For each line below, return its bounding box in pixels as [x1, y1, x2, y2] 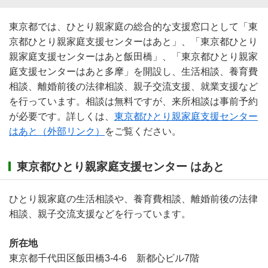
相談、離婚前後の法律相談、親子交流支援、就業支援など [9, 81, 258, 92]
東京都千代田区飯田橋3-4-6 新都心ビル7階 [9, 252, 199, 263]
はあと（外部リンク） [9, 126, 105, 137]
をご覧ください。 [105, 126, 181, 137]
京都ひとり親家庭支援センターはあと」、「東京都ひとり [9, 36, 258, 47]
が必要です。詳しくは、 [9, 111, 114, 122]
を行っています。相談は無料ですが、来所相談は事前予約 [9, 96, 258, 107]
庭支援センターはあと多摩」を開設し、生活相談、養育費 [9, 66, 258, 77]
